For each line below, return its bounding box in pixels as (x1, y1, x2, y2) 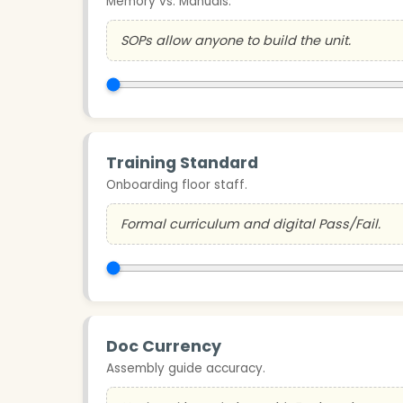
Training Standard (106, 151, 258, 174)
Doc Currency (106, 335, 221, 357)
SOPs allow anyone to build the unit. (121, 31, 351, 49)
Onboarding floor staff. (106, 175, 247, 193)
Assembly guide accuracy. (106, 359, 265, 377)
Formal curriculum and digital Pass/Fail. (121, 214, 381, 233)
